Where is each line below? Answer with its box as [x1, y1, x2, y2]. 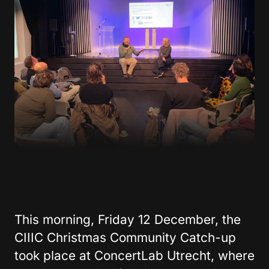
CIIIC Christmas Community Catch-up [14, 230, 236, 246]
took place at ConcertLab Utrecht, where [14, 248, 255, 264]
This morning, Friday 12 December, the [14, 212, 241, 228]
